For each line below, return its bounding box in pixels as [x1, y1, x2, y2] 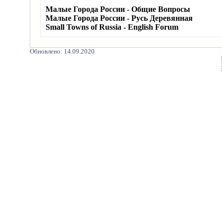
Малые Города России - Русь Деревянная [46, 14, 193, 23]
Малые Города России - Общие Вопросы [46, 5, 190, 14]
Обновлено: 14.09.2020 [30, 48, 95, 55]
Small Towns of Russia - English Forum [46, 23, 178, 32]
